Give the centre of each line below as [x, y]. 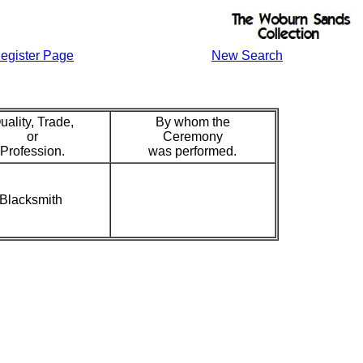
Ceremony [192, 137]
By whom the [192, 122]
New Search [247, 56]
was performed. [192, 151]
